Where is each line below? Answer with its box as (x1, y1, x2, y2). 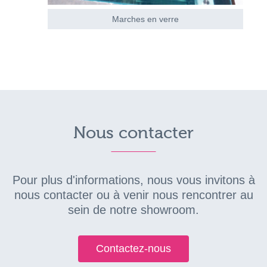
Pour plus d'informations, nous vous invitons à (12, 173, 255, 187)
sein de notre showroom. (68, 203, 199, 216)
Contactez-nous (96, 242, 171, 254)
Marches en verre (112, 14, 179, 24)
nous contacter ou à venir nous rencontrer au (14, 188, 253, 201)
